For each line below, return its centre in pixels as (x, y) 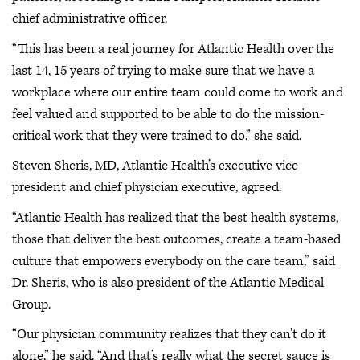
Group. (31, 304)
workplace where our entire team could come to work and (178, 92)
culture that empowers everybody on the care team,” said (174, 261)
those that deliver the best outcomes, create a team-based (176, 239)
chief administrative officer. (90, 18)
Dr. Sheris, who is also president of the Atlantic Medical (168, 282)
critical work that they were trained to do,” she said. (157, 135)
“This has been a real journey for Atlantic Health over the (173, 49)
